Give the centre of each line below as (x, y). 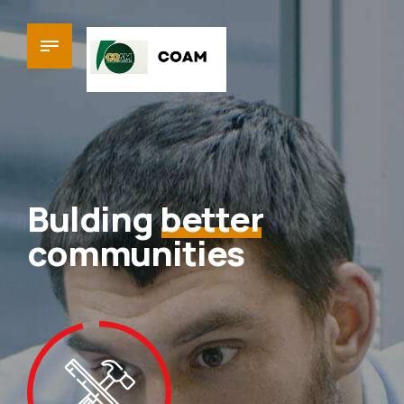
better (211, 219)
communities (136, 253)
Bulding (93, 219)
